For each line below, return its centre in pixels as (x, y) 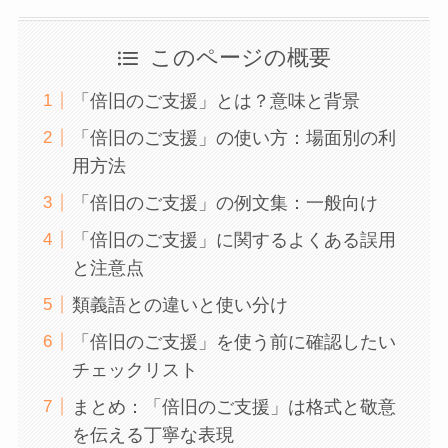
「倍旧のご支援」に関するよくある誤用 (233, 239)
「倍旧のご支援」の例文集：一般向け (224, 202)
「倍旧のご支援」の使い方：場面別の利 (233, 137)
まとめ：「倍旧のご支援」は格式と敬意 (233, 406)
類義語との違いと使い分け (179, 304)
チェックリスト (134, 369)
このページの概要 (240, 58)
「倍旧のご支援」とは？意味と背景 (215, 100)
